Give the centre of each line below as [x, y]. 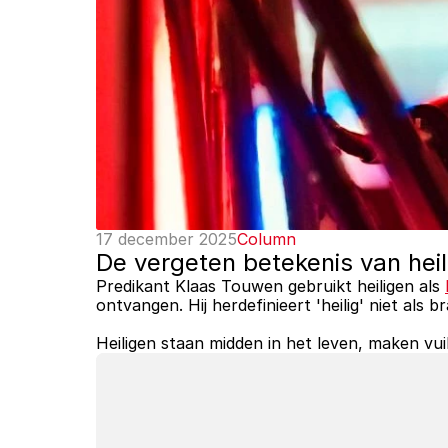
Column [266, 239]
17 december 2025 [166, 239]
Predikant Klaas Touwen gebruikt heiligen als [270, 286]
